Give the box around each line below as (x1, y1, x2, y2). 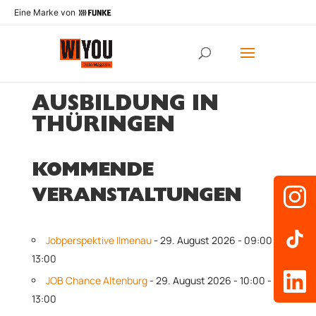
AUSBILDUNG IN (31, 96, 219, 117)
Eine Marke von (14, 6, 75, 18)
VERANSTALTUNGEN (31, 188, 241, 207)
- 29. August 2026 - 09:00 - (151, 233, 279, 247)
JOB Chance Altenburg (45, 274, 147, 287)
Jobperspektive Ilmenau (45, 233, 152, 247)
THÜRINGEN (31, 117, 175, 138)
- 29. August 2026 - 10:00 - (147, 274, 272, 287)
